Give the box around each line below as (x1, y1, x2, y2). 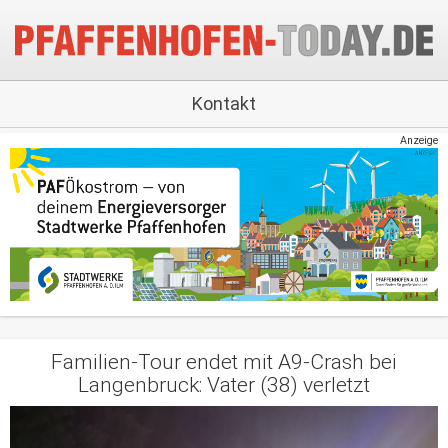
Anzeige (400, 134, 438, 147)
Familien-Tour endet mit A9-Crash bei (51, 349, 397, 374)
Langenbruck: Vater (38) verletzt (78, 372, 370, 397)
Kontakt (192, 93, 256, 114)
